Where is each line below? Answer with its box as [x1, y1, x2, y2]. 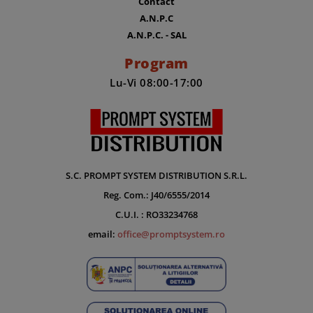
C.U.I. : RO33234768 [115, 208, 198, 221]
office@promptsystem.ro [117, 227, 225, 240]
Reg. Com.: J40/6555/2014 [103, 188, 210, 201]
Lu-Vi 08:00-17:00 [110, 75, 203, 89]
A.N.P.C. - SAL [126, 28, 187, 41]
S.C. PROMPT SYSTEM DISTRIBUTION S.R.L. [66, 168, 247, 182]
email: [88, 227, 117, 240]
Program [124, 53, 189, 73]
